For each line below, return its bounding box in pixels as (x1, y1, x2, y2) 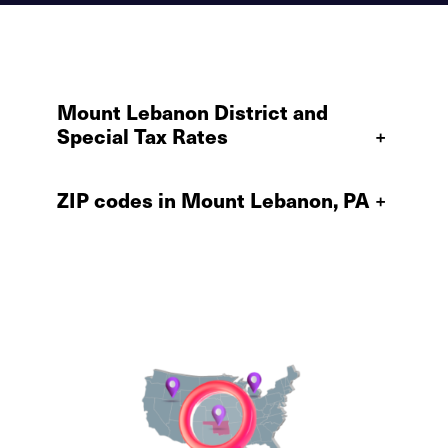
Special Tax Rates (57, 121, 228, 150)
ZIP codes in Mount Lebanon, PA (57, 185, 369, 214)
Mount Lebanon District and (57, 97, 328, 126)
